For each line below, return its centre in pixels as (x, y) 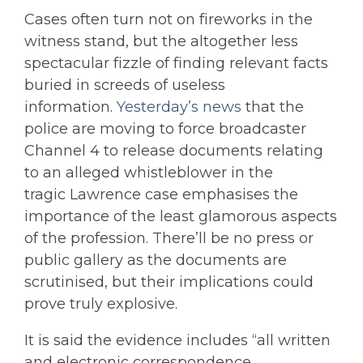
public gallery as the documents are (156, 260)
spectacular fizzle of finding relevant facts (176, 63)
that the (273, 107)
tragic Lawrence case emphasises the (161, 194)
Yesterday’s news (179, 107)
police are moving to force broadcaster (165, 129)
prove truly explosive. (103, 304)
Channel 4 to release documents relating (174, 151)
